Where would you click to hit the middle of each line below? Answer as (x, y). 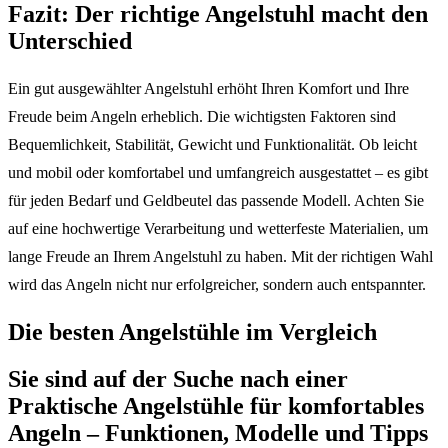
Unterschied (70, 41)
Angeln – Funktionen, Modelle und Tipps (218, 432)
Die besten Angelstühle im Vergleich (192, 332)
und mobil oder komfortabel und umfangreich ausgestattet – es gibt (218, 173)
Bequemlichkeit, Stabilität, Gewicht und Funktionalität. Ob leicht (212, 145)
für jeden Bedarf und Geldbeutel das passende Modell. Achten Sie (216, 201)
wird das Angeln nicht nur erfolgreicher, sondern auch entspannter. (217, 285)
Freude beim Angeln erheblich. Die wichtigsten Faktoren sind (202, 117)
